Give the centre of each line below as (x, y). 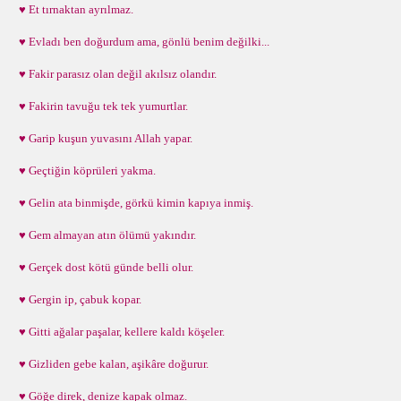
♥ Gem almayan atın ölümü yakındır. (105, 235)
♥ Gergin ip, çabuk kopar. (77, 299)
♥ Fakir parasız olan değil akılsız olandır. (115, 74)
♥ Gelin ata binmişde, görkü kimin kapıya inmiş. (133, 203)
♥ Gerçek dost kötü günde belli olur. (103, 267)
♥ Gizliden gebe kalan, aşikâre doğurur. (111, 364)
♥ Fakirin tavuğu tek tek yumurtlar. (101, 106)
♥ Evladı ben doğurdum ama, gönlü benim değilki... (141, 42)
